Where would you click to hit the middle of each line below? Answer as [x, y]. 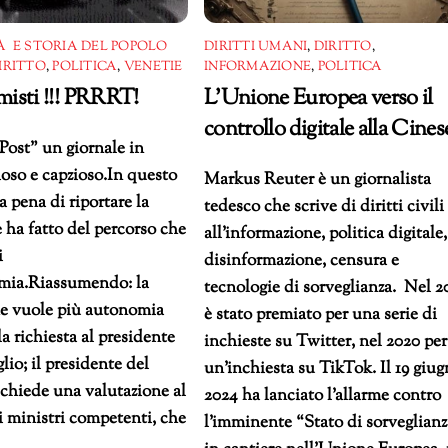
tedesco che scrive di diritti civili [324, 206]
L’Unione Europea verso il [318, 98]
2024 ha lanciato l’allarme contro [323, 395]
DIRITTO [342, 46]
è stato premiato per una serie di [321, 314]
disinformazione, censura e [302, 260]
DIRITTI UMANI [256, 46]
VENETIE [153, 66]
